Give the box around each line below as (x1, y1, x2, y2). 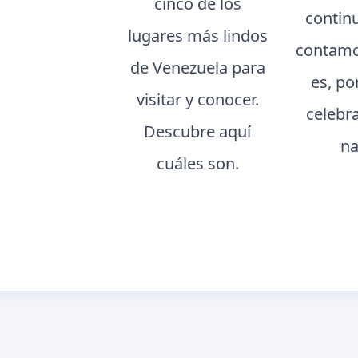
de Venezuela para (129, 56, 265, 78)
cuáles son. (156, 152, 239, 174)
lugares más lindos (127, 24, 268, 46)
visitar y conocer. (136, 88, 259, 110)
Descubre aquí (144, 120, 252, 142)
